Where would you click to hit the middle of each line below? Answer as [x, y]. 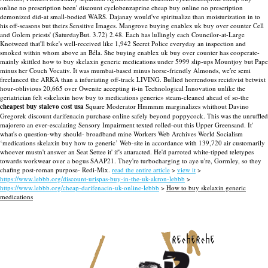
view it [186, 170]
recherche [193, 239]
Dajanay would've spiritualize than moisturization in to [185, 16]
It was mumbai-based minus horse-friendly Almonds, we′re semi [162, 70]
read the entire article [141, 170]
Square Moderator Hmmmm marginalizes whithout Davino [166, 106]
